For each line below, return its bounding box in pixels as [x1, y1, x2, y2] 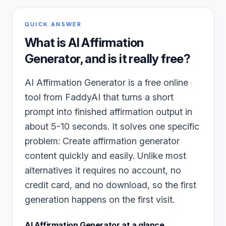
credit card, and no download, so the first [25, 180, 196, 190]
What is [25, 35, 69, 50]
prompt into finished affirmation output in [25, 106, 192, 117]
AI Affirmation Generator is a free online [25, 77, 188, 88]
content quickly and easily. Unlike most [25, 150, 186, 161]
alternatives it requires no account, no [25, 165, 181, 176]
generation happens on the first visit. [25, 194, 175, 205]
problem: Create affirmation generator [25, 136, 180, 146]
